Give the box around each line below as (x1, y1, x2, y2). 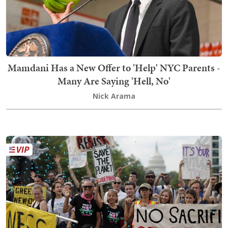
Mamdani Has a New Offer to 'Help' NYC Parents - (8, 60, 220, 75)
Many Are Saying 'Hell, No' (58, 73, 170, 88)
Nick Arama (93, 91, 135, 101)
